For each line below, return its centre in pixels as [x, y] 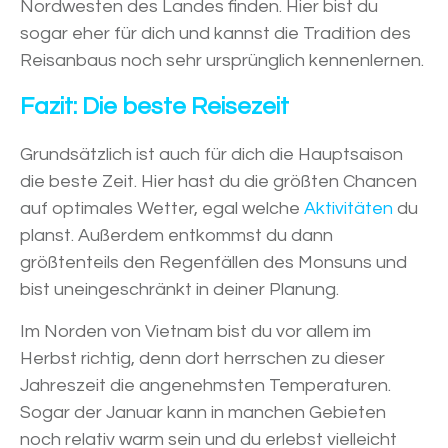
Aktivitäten [348, 209]
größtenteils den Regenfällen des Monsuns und [213, 263]
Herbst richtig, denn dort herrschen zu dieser [202, 359]
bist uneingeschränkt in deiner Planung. [179, 290]
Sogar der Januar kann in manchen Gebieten [203, 413]
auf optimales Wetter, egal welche [162, 209]
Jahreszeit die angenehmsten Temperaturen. [205, 386]
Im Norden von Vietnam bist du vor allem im [195, 332]
